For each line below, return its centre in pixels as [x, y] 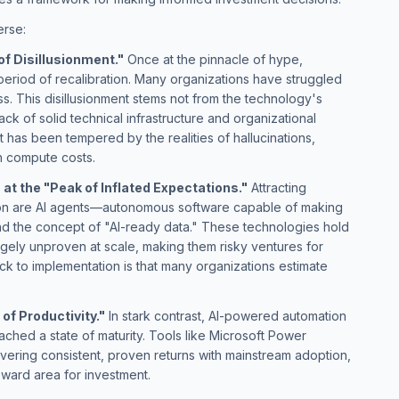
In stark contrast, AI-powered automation [226, 315]
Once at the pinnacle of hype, [213, 59]
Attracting [277, 187]
